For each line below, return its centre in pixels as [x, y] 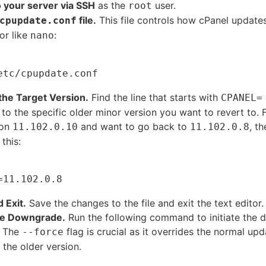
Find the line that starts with [154, 97]
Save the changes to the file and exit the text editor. [146, 203]
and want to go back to [134, 126]
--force [42, 232]
